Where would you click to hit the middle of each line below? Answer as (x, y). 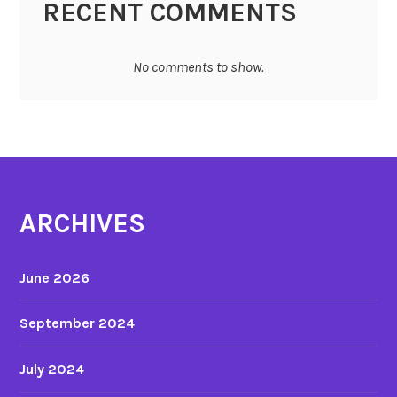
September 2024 (78, 323)
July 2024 (52, 369)
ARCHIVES (83, 223)
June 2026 (55, 277)
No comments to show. (198, 66)
